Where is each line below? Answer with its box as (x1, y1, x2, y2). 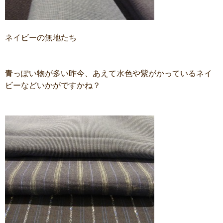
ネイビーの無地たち (5, 33, 77, 42)
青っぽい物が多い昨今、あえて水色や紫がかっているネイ (5, 69, 212, 78)
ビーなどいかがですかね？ (5, 81, 101, 90)
